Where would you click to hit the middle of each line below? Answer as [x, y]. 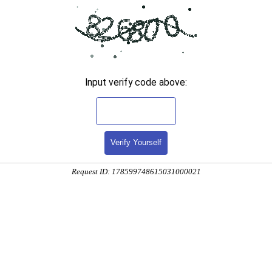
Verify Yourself [136, 143]
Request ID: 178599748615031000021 [136, 172]
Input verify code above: [136, 82]
